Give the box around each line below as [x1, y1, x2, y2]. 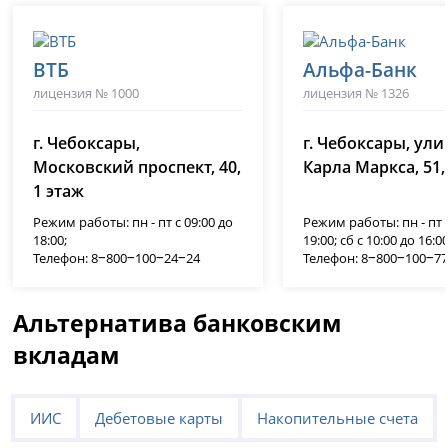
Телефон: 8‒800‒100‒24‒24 [33, 249, 201, 268]
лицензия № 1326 [303, 84, 410, 103]
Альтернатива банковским [13, 307, 342, 340]
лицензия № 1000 [33, 84, 140, 103]
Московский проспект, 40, [33, 156, 242, 179]
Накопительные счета [256, 408, 418, 429]
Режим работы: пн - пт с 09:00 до [33, 213, 234, 232]
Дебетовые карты [94, 408, 223, 429]
